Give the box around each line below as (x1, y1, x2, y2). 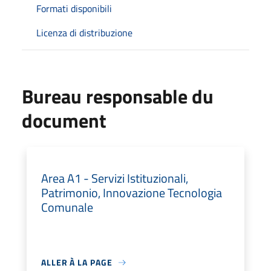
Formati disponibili (36, 1, 112, 16)
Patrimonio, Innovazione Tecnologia (41, 183, 222, 202)
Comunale (41, 198, 93, 217)
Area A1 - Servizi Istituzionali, (41, 169, 188, 188)
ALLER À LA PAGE (41, 256, 113, 269)
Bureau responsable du (22, 82, 214, 111)
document (22, 106, 106, 135)
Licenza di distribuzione (36, 25, 132, 40)
